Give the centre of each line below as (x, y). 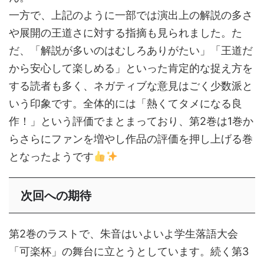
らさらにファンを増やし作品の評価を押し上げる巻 (131, 138)
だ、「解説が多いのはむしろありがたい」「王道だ (131, 50)
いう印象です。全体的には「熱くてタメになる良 (126, 103)
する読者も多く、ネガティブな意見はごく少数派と (131, 85)
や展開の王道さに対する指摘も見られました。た (126, 32)
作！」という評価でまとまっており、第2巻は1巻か (131, 121)
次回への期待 (56, 195)
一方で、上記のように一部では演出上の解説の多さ (131, 15)
